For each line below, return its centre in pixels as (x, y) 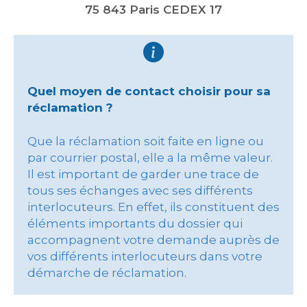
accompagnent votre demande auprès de (153, 240)
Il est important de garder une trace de (143, 174)
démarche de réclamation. (107, 273)
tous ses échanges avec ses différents (140, 191)
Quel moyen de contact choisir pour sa (149, 91)
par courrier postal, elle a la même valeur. (150, 158)
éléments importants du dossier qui (135, 223)
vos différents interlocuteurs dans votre (145, 256)
